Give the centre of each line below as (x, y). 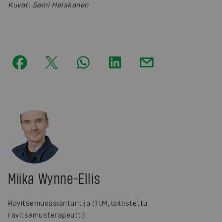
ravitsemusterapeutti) (47, 215)
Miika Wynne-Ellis (54, 178)
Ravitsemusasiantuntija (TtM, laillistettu (78, 203)
